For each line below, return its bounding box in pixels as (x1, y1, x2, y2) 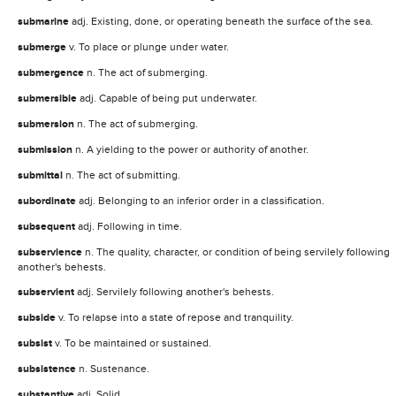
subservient (18, 285, 77, 299)
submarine (18, 14, 72, 28)
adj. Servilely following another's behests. (77, 285, 274, 298)
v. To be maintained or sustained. (55, 336, 211, 349)
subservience (18, 245, 85, 259)
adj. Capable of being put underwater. (80, 91, 257, 104)
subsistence (18, 362, 79, 376)
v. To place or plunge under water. (69, 40, 229, 53)
